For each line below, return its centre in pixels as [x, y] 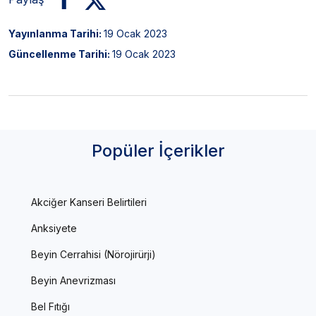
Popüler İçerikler [158, 150]
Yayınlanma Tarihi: [56, 33]
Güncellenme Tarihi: [60, 54]
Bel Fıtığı [50, 306]
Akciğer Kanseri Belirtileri [89, 202]
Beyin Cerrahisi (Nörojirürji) [93, 254]
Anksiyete [54, 228]
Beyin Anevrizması [73, 280]
